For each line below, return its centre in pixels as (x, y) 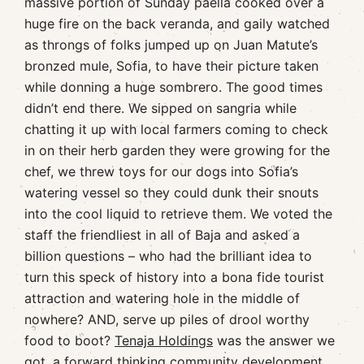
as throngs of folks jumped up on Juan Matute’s (171, 44)
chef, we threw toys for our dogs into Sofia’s (161, 171)
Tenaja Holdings (164, 340)
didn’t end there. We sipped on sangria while (160, 108)
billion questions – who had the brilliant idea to (168, 256)
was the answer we (274, 340)
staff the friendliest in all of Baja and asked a (162, 234)
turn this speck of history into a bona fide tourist (174, 277)
